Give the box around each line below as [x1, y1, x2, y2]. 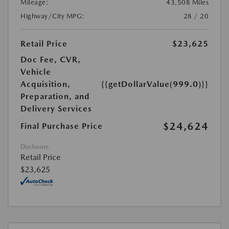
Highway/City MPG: [20, 12, 85, 20]
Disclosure [20, 143, 49, 150]
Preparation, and [20, 91, 90, 101]
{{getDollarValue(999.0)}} [101, 79, 209, 89]
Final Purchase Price [20, 121, 103, 131]
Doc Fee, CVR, [20, 54, 81, 64]
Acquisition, [20, 79, 71, 89]
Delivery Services [20, 103, 92, 113]
